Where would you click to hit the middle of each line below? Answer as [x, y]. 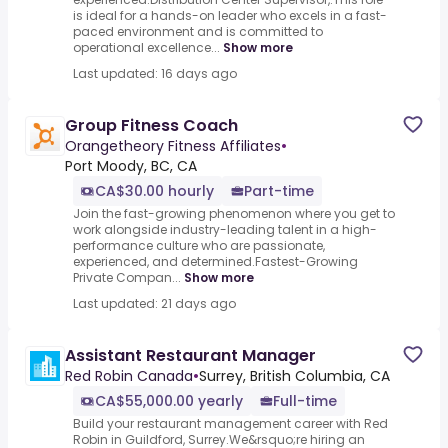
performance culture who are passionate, [199, 246]
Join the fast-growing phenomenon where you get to [234, 214]
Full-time [305, 401]
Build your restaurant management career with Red [230, 424]
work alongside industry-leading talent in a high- [225, 230]
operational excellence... [146, 48]
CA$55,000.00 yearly [169, 401]
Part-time [279, 191]
